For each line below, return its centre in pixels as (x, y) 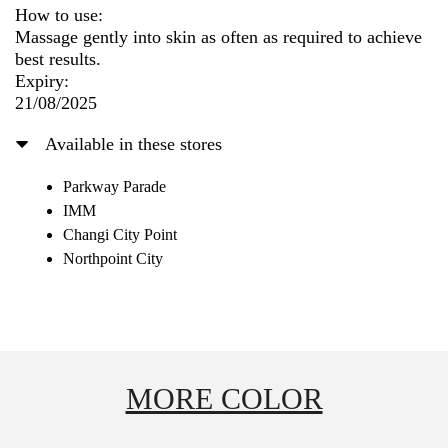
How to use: (59, 14)
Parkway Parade (114, 186)
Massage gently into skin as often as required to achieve (218, 36)
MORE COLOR (224, 398)
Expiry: (42, 80)
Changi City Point (120, 234)
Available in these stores (133, 143)
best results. (58, 58)
